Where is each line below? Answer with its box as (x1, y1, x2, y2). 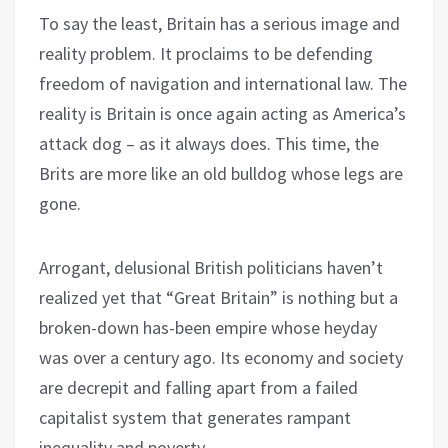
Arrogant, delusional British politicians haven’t (39, 255, 383, 279)
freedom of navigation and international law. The (39, 71, 407, 95)
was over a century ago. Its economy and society (39, 345, 403, 369)
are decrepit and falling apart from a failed (39, 375, 358, 399)
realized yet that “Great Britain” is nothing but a (39, 285, 398, 309)
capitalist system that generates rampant (39, 405, 351, 429)
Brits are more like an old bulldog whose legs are (39, 161, 403, 185)
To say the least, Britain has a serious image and (39, 11, 400, 35)
